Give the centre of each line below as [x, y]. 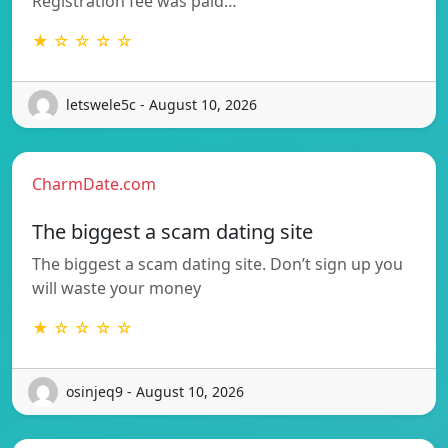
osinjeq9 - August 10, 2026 [155, 392]
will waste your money [116, 287]
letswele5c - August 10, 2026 [161, 105]
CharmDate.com [94, 183]
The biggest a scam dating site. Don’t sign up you [217, 263]
